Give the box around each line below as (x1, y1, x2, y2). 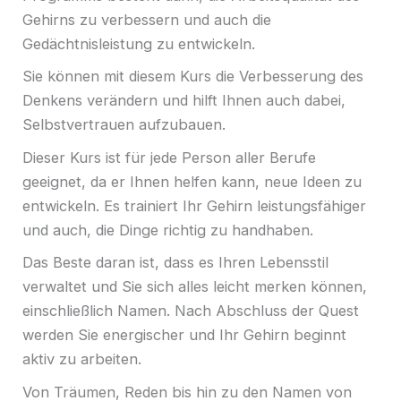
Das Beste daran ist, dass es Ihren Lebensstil (22, 253, 328, 272)
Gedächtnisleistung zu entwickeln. (22, 34, 255, 53)
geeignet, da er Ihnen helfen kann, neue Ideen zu (22, 172, 362, 191)
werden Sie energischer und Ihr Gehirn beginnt (22, 326, 346, 345)
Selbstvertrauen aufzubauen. (22, 115, 230, 134)
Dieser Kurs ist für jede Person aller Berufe (22, 148, 316, 166)
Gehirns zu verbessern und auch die (22, 10, 271, 29)
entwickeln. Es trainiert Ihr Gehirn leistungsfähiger (22, 196, 366, 215)
